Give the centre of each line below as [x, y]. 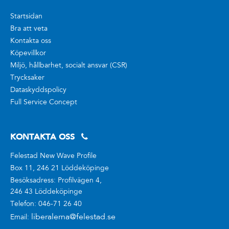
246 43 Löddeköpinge [46, 192]
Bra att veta [29, 29]
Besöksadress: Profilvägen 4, [56, 181]
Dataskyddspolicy [38, 91]
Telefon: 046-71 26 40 [46, 205]
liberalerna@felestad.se [73, 217]
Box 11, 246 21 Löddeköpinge [60, 169]
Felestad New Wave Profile [53, 157]
